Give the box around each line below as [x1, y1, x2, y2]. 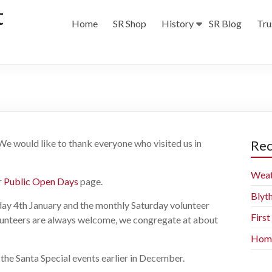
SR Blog [209, 18, 242, 30]
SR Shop [113, 18, 146, 30]
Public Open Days [4, 175, 78, 188]
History [161, 18, 194, 30]
